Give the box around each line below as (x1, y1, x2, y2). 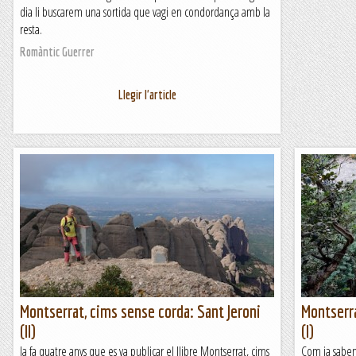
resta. (20, 21, 42, 38)
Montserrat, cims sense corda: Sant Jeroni (20, 301, 261, 321)
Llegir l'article (118, 87, 176, 102)
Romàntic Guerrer (20, 44, 95, 59)
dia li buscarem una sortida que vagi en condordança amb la (20, 3, 270, 21)
